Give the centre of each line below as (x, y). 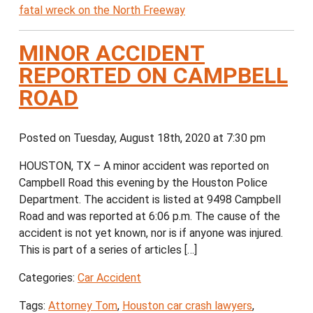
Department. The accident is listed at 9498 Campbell (150, 200)
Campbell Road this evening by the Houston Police (143, 183)
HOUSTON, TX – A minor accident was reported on (144, 166)
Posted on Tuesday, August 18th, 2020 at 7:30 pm (148, 138)
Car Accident (109, 278)
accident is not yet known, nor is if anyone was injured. (151, 233)
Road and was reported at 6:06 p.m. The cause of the (150, 217)
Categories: (48, 278)
